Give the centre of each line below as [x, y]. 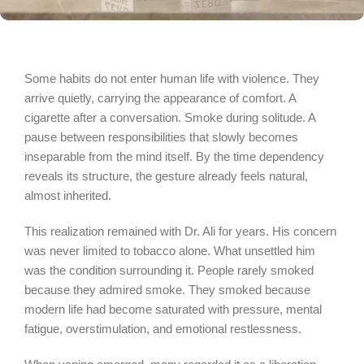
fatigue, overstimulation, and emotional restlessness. [163, 329]
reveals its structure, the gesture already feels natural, [166, 176]
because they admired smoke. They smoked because [167, 290]
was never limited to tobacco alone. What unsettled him [170, 251]
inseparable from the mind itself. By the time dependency [174, 157]
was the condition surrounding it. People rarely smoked [169, 271]
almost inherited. [68, 196]
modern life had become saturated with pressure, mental [173, 310]
